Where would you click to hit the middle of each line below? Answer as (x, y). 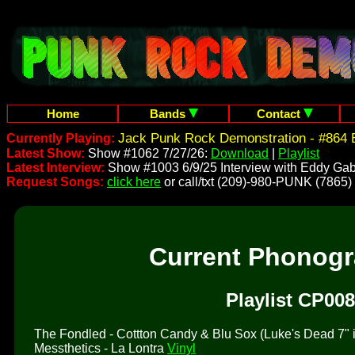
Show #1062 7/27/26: (149, 153)
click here (134, 182)
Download (240, 153)
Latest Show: (47, 153)
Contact (280, 114)
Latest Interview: (55, 168)
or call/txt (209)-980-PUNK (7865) (256, 182)
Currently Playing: (62, 138)
